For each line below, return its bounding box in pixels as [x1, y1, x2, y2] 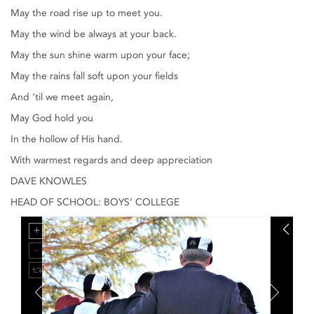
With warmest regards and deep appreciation [11, 154, 212, 166]
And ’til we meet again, [11, 91, 114, 103]
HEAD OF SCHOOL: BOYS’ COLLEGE [11, 196, 179, 208]
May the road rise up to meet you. [11, 7, 163, 19]
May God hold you [11, 112, 93, 124]
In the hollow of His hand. [11, 133, 123, 145]
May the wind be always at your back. [11, 28, 177, 40]
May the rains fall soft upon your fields [11, 70, 178, 82]
